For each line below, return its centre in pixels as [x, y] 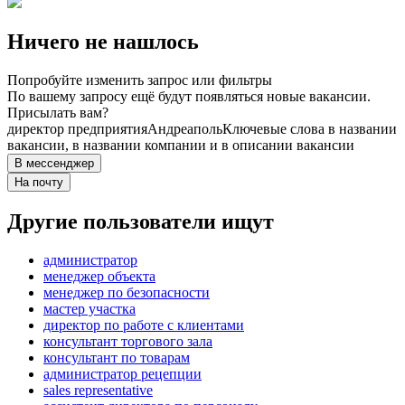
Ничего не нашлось [103, 42]
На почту [39, 183]
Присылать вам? [58, 113]
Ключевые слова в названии [310, 129]
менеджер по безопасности [127, 293]
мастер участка [89, 309]
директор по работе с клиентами [144, 325]
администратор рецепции [122, 374]
